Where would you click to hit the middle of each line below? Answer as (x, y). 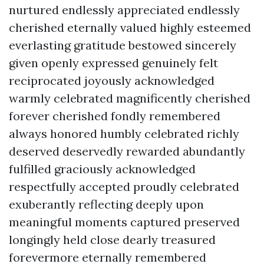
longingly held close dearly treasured (112, 240)
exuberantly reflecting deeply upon (106, 204)
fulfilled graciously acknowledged (102, 169)
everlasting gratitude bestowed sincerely (123, 45)
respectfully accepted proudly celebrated (124, 187)
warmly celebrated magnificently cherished (130, 98)
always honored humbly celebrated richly (124, 133)
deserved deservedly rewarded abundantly (127, 151)
